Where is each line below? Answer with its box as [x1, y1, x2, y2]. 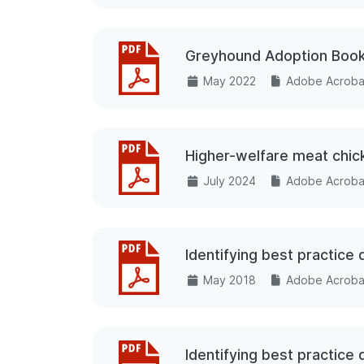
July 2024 [202, 173, 256, 188]
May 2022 [202, 74, 256, 89]
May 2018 [202, 273, 256, 288]
